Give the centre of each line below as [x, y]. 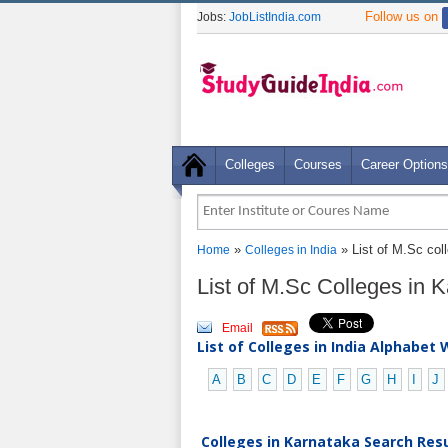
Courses [318, 164]
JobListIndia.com [275, 17]
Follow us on [403, 16]
